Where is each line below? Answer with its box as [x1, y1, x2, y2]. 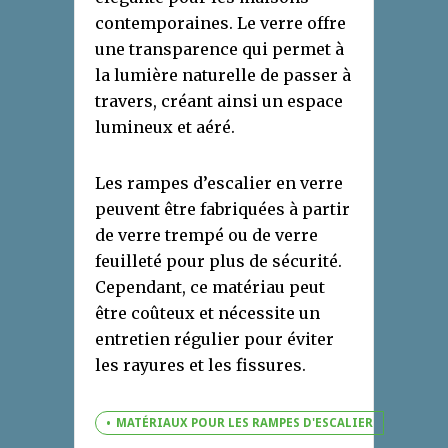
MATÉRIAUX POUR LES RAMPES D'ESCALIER [116, 415, 373, 430]
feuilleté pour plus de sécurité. [95, 250, 342, 271]
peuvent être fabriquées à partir [95, 198, 350, 219]
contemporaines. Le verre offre [95, 12, 346, 33]
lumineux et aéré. [95, 116, 235, 137]
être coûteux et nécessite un [95, 302, 320, 323]
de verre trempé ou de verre [95, 224, 318, 245]
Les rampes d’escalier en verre [95, 172, 343, 193]
